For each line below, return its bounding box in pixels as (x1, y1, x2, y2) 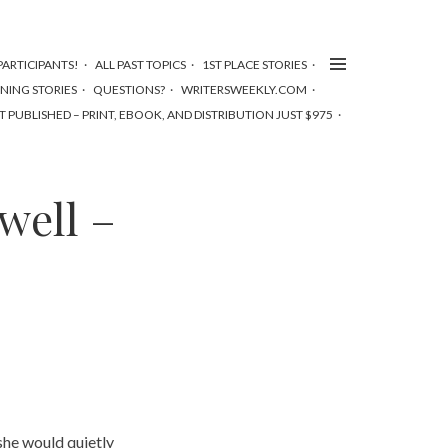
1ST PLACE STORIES (202, 57, 307, 72)
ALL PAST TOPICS (95, 57, 186, 72)
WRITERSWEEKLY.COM (181, 82, 307, 97)
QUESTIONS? (93, 82, 165, 97)
